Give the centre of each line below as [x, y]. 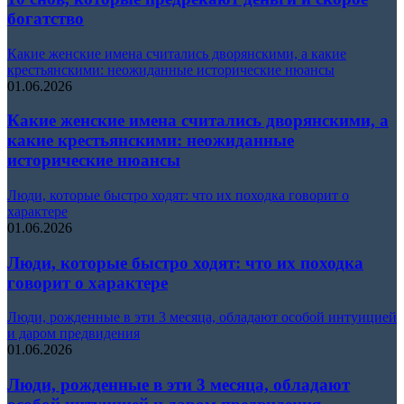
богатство [46, 18]
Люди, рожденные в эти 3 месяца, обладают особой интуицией [202, 317]
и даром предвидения [73, 334]
